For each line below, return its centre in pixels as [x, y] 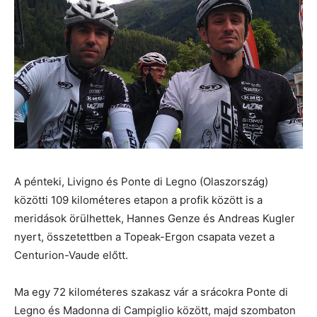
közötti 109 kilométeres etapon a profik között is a [138, 200]
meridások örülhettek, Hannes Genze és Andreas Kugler [155, 219]
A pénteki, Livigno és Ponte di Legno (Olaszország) [141, 182]
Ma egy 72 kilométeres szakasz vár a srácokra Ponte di [151, 292]
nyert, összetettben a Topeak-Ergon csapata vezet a [144, 237]
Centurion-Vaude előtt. [71, 255]
